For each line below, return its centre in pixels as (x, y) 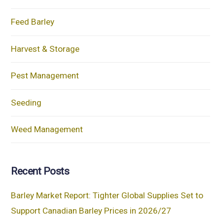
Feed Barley (33, 22)
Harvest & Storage (45, 49)
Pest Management (45, 76)
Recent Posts (40, 171)
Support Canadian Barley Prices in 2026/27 (91, 211)
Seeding (26, 102)
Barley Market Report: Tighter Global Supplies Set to (107, 196)
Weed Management (47, 129)
